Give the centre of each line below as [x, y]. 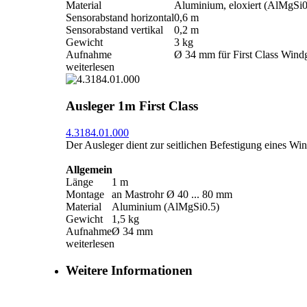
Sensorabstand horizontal [120, 18]
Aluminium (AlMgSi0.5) [165, 206]
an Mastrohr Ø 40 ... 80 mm [172, 194]
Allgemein [89, 169]
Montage [85, 194]
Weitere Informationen [129, 270]
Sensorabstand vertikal [114, 30]
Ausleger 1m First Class [132, 106]
